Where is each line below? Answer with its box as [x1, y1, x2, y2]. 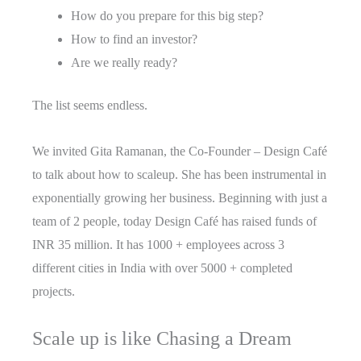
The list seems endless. [32, 98, 147, 113]
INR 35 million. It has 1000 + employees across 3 [32, 238, 284, 252]
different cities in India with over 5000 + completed [32, 261, 293, 276]
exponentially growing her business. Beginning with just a [32, 191, 327, 205]
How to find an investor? [71, 32, 197, 47]
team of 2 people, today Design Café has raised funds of [32, 214, 317, 229]
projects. [32, 284, 75, 299]
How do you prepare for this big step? [71, 9, 263, 23]
